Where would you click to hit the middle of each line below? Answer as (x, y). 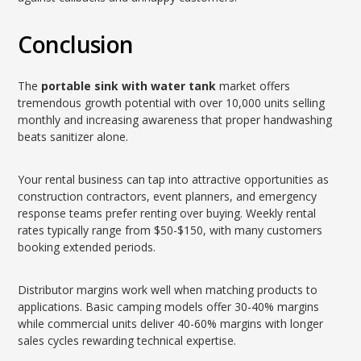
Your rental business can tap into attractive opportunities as (174, 179)
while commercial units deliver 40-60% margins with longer (171, 324)
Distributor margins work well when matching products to (168, 290)
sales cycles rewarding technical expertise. (127, 340)
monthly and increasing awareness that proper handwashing (175, 120)
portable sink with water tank (129, 86)
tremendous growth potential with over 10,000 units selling (172, 103)
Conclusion (76, 44)
